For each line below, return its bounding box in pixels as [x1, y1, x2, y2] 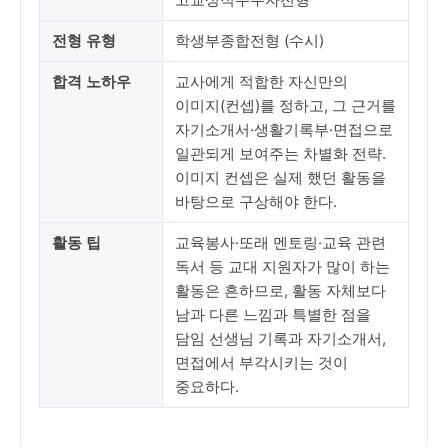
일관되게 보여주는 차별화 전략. [175, 144, 386, 163]
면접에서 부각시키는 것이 [175, 353, 348, 372]
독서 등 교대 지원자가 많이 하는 [175, 257, 390, 276]
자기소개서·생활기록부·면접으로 [175, 120, 393, 139]
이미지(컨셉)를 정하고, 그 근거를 [175, 96, 396, 115]
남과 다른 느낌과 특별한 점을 [175, 305, 371, 324]
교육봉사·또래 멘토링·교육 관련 [175, 233, 386, 252]
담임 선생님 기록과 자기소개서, [175, 329, 386, 348]
